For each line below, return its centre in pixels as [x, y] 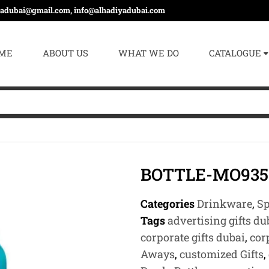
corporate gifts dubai [193, 237]
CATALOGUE [235, 53]
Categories [168, 204]
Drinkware [225, 204]
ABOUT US [66, 53]
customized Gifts [222, 254]
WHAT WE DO [149, 53]
